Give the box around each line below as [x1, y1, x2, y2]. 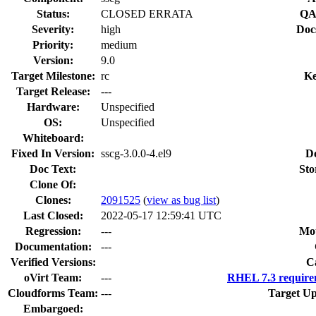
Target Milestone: [11, 69, 95, 82]
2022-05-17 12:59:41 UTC [101, 209, 221, 221]
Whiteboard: [22, 131, 84, 144]
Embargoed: [23, 302, 83, 315]
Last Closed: [23, 209, 83, 221]
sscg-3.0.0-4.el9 [101, 147, 171, 159]
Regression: [25, 224, 81, 237]
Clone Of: [30, 178, 76, 190]
